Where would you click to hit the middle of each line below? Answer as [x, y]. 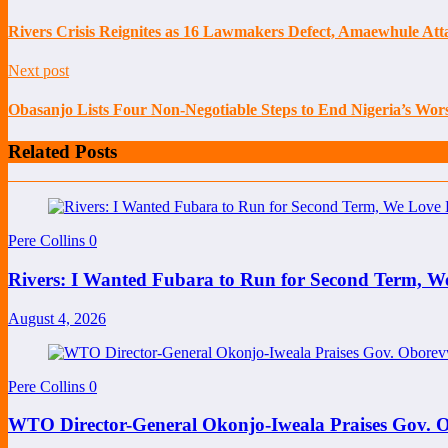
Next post [38, 70]
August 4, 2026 [57, 318]
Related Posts [62, 151]
